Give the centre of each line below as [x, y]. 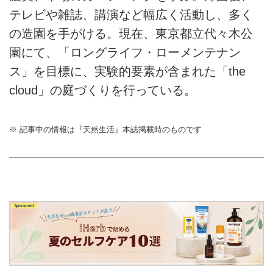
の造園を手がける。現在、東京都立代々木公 [131, 33]
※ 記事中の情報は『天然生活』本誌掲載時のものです [105, 130]
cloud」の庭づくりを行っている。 [103, 90]
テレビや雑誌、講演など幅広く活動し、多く [131, 14]
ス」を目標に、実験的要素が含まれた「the [127, 71]
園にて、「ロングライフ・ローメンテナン [125, 52]
